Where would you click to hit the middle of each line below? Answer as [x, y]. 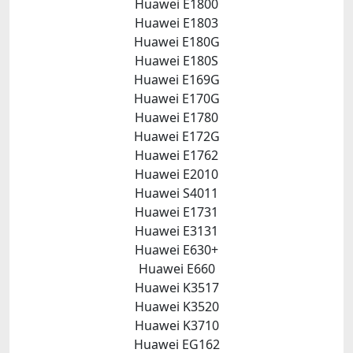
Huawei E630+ [176, 250]
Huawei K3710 [176, 325]
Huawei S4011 [176, 193]
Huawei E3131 [176, 231]
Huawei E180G [176, 42]
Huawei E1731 [176, 212]
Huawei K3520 [176, 307]
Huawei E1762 [176, 155]
